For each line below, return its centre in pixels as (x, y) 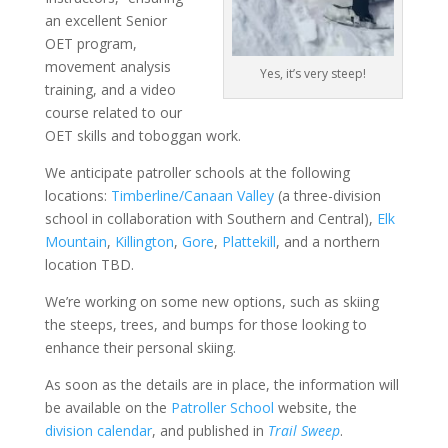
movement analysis (107, 66)
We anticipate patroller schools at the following (197, 172)
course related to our (113, 112)
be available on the (105, 407)
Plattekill (248, 241)
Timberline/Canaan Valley (192, 195)
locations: (77, 195)
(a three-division (327, 195)
